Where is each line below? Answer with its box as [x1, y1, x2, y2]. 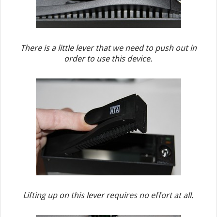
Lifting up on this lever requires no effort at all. [23, 190, 194, 200]
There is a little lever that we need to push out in [20, 43, 197, 53]
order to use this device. [64, 53, 153, 63]
